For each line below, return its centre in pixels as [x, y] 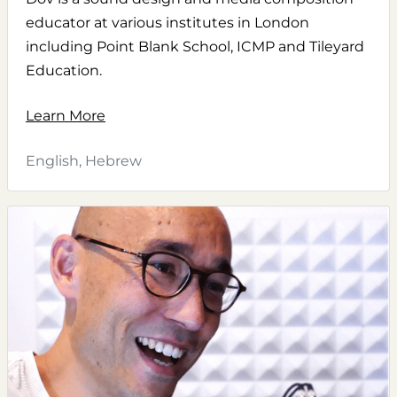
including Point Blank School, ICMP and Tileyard [195, 47]
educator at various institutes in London [167, 23]
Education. [64, 71]
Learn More [66, 116]
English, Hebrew [84, 161]
